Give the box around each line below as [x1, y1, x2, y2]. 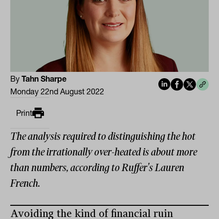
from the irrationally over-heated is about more [10, 146, 197, 158]
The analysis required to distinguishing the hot [10, 131, 196, 143]
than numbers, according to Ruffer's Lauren [10, 162, 185, 174]
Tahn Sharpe [22, 74, 67, 84]
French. [10, 177, 41, 190]
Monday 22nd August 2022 [10, 87, 105, 97]
